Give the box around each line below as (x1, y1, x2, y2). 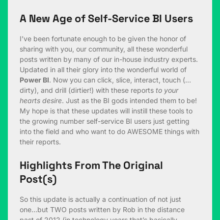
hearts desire (20, 96, 62, 105)
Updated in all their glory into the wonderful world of (20, 65, 187, 74)
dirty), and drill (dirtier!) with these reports (20, 86, 156, 95)
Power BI (20, 76, 49, 84)
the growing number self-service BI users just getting (20, 117, 190, 126)
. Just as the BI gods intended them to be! (62, 96, 197, 105)
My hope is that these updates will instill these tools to (20, 107, 192, 115)
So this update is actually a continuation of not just (20, 195, 181, 204)
